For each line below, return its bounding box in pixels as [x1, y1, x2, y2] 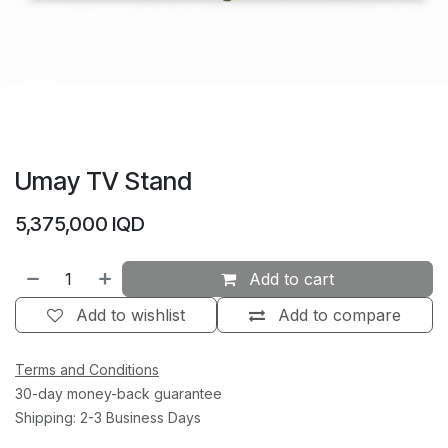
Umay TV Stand [15, 166, 192, 197]
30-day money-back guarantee [15, 385, 222, 403]
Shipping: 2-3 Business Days [15, 409, 201, 427]
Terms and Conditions [15, 361, 159, 379]
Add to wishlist [76, 305, 185, 326]
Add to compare [278, 305, 401, 326]
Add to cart [244, 269, 335, 290]
